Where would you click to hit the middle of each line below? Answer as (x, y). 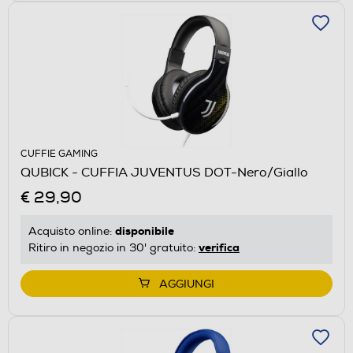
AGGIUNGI (187, 284)
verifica (219, 247)
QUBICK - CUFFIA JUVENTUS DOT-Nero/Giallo (164, 172)
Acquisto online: (72, 231)
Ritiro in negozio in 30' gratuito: (113, 247)
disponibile (145, 230)
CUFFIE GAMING (59, 154)
